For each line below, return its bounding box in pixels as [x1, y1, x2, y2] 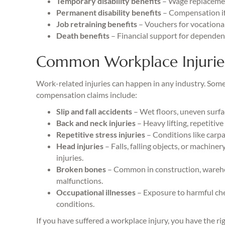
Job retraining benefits [56, 19, 137, 29]
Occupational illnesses [56, 187, 136, 197]
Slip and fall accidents [56, 106, 134, 116]
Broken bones [56, 164, 106, 174]
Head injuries [56, 141, 103, 151]
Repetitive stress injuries [56, 130, 145, 139]
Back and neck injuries [56, 118, 136, 128]
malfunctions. [56, 176, 103, 185]
